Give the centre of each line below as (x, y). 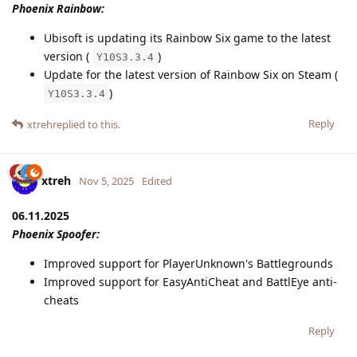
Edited (157, 180)
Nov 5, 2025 (106, 180)
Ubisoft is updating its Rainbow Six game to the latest (187, 37)
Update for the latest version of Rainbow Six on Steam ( (191, 74)
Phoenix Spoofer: (56, 233)
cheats (61, 300)
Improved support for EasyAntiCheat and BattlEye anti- (190, 281)
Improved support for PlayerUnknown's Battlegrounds (188, 263)
